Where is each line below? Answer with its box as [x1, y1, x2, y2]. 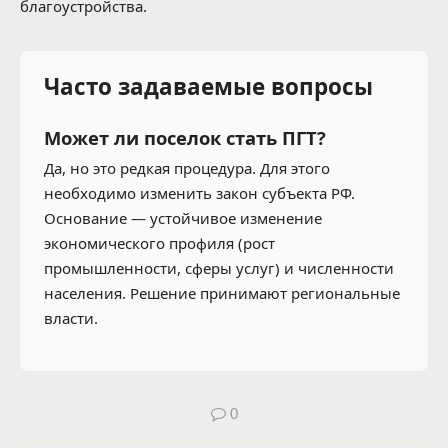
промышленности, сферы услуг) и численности [44, 258, 394, 279]
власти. [44, 308, 98, 329]
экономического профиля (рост [44, 233, 275, 254]
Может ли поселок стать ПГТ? [44, 125, 326, 151]
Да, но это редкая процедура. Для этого [44, 158, 330, 179]
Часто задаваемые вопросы [44, 71, 373, 103]
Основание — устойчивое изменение [44, 208, 322, 229]
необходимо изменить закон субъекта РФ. [44, 183, 355, 204]
